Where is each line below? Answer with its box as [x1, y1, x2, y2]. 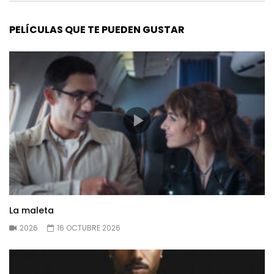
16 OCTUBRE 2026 [57, 223, 120, 234]
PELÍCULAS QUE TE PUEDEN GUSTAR [9, 22, 185, 37]
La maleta [9, 204, 54, 217]
